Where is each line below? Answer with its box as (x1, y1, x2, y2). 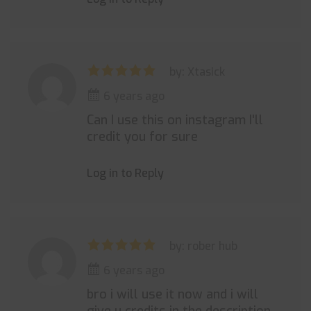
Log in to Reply (87, 166, 164, 180)
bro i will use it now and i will (87, 286, 258, 303)
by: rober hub (169, 239, 237, 253)
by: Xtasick (169, 65, 225, 79)
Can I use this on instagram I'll (87, 112, 263, 128)
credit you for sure (87, 128, 198, 145)
